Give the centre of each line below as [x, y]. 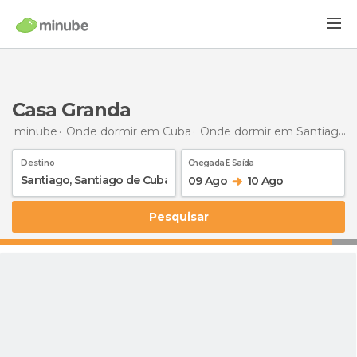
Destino [38, 163]
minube [36, 131]
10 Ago [265, 180]
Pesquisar [182, 216]
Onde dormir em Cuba [129, 131]
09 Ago [208, 180]
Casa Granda [71, 110]
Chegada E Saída [221, 163]
